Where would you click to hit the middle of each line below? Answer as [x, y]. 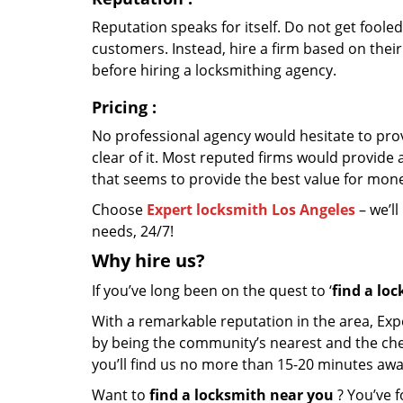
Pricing [120, 107]
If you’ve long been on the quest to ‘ [212, 291]
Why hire [131, 260]
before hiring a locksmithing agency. [214, 70]
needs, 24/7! [133, 231]
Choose [119, 210]
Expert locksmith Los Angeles [251, 210]
